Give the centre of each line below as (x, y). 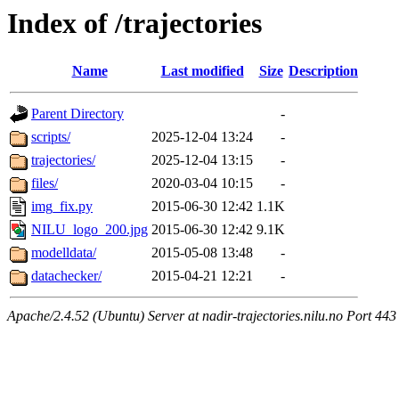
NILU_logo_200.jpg (90, 230)
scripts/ (51, 137)
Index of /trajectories (134, 23)
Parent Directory (77, 114)
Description (323, 71)
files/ (45, 183)
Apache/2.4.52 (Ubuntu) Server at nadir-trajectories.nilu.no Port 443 (202, 316)
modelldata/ (64, 253)
